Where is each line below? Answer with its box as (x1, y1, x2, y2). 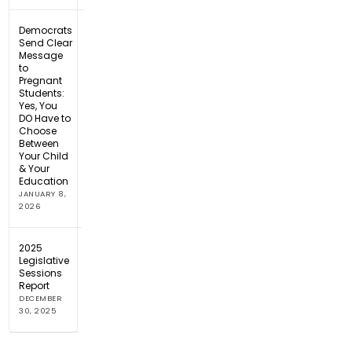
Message (19, 48, 64, 62)
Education (19, 174, 69, 188)
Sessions (19, 266, 63, 280)
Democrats (19, 23, 73, 37)
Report (19, 278, 50, 292)
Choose (19, 123, 57, 137)
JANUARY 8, (19, 188, 67, 199)
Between (19, 136, 60, 150)
